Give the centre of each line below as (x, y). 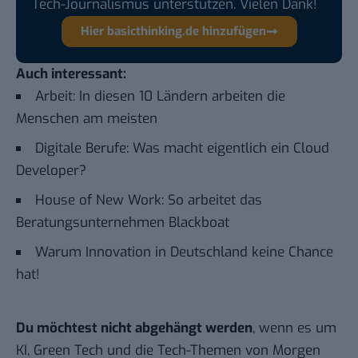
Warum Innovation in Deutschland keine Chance (184, 252)
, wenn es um (294, 328)
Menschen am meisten (87, 118)
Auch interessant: (71, 74)
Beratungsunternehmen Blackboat (123, 222)
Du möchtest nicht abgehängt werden (134, 328)
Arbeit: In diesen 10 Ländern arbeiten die (160, 96)
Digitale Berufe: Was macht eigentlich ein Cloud (182, 148)
